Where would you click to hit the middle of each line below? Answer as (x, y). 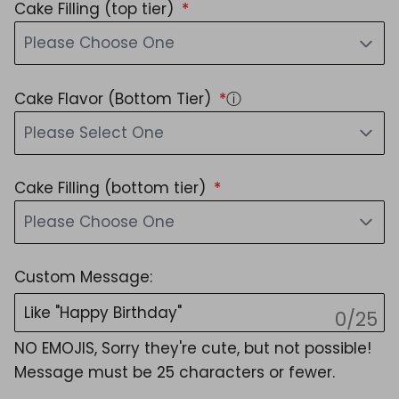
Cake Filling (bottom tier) (112, 187)
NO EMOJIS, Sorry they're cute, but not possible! (193, 348)
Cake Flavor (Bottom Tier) (115, 98)
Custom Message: (83, 277)
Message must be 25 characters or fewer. (175, 372)
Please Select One (94, 132)
